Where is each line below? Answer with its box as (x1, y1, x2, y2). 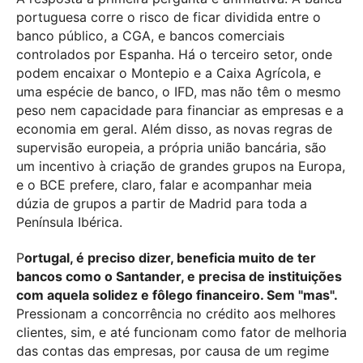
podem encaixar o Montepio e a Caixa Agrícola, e (16, 65, 321, 82)
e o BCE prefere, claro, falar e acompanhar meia (16, 177, 312, 194)
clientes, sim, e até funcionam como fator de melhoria (16, 323, 347, 340)
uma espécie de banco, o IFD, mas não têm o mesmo (16, 83, 341, 100)
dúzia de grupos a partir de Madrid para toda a (16, 195, 307, 212)
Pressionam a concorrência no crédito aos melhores (16, 305, 335, 322)
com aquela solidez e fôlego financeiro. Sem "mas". (16, 286, 338, 303)
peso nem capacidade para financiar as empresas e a (16, 102, 344, 119)
